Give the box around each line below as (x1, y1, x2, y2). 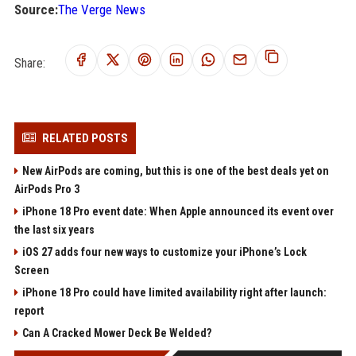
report (14, 304, 44, 317)
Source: (14, 2, 58, 17)
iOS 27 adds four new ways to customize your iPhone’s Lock (21, 246, 307, 258)
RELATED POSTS (41, 131, 128, 145)
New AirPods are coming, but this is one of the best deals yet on (21, 164, 329, 177)
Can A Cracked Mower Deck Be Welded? (21, 327, 211, 339)
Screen (14, 264, 49, 277)
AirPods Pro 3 (14, 183, 79, 195)
